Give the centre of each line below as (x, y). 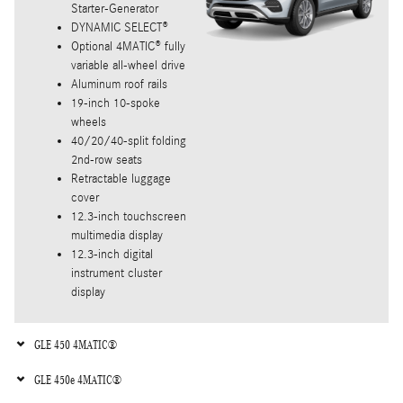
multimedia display (117, 236)
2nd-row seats (107, 161)
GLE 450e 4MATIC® (78, 380)
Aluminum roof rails (119, 85)
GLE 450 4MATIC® (76, 345)
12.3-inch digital (112, 255)
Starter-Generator (115, 9)
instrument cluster (116, 274)
